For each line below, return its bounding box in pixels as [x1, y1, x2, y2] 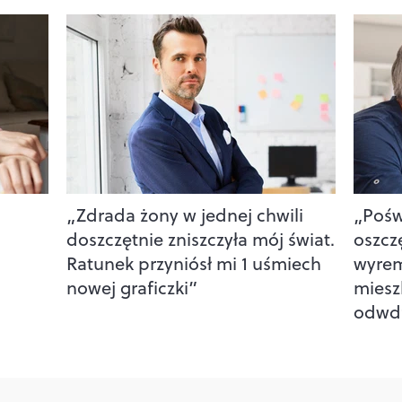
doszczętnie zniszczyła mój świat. [66, 225, 335, 252]
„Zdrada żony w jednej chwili [66, 201, 303, 228]
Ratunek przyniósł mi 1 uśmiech [66, 249, 321, 276]
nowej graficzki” [66, 274, 197, 301]
